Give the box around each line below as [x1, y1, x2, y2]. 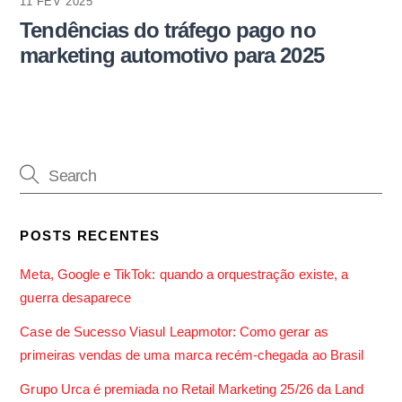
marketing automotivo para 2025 [20, 43, 324, 68]
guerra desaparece [20, 289, 132, 305]
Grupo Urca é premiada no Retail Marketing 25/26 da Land [20, 381, 364, 398]
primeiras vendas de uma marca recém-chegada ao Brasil [20, 347, 363, 363]
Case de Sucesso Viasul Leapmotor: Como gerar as [20, 324, 328, 340]
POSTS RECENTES [20, 227, 161, 243]
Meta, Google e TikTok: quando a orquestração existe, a [20, 266, 348, 282]
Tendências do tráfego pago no [20, 18, 316, 43]
